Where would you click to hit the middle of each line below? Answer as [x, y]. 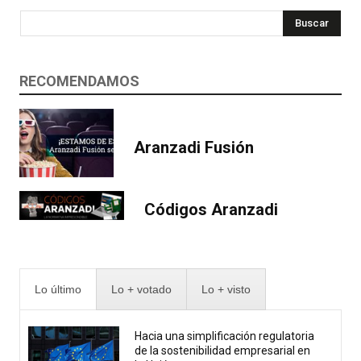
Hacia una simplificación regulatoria [225, 336]
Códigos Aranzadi [211, 209]
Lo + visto [226, 289]
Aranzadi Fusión [194, 147]
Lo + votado [141, 289]
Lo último [58, 289]
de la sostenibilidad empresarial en [223, 351]
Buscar [312, 23]
